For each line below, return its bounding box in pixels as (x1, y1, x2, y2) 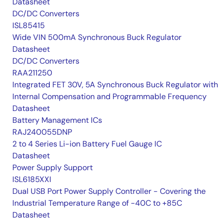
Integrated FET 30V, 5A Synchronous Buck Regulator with (12, 79, 218, 90)
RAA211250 (12, 68, 52, 78)
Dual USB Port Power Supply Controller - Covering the (12, 186, 206, 197)
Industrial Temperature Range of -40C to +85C (12, 198, 182, 209)
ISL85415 (12, 20, 45, 31)
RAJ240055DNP (12, 127, 72, 138)
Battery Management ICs (12, 115, 102, 126)
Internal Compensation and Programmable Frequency (12, 91, 207, 102)
